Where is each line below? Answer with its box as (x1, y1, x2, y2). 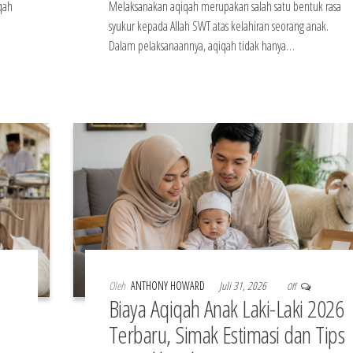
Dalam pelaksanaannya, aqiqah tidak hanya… (108, 36, 295, 54)
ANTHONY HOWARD (130, 278, 207, 294)
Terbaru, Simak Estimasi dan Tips (108, 318, 345, 351)
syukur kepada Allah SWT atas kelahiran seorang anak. (108, 17, 329, 35)
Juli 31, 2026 (218, 278, 269, 294)
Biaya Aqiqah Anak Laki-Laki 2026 (108, 292, 344, 325)
